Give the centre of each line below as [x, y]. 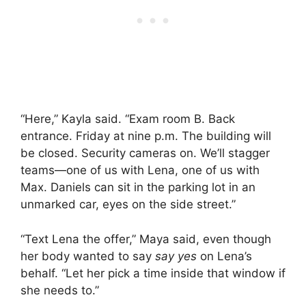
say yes [176, 256]
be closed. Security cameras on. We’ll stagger [145, 153]
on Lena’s [224, 256]
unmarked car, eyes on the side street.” [128, 205]
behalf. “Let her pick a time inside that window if [153, 273]
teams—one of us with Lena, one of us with [140, 170]
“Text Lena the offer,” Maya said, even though [146, 239]
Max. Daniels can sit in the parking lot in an [138, 187]
